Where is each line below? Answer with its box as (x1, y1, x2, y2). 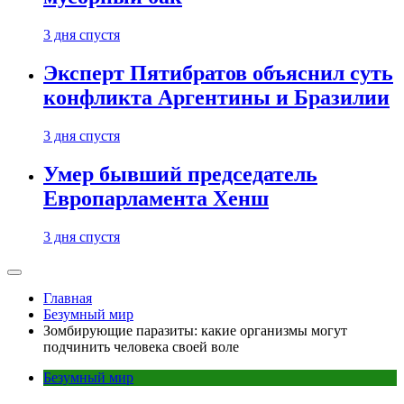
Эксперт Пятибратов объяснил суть (43, 61, 393, 86)
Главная (43, 290, 92, 306)
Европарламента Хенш (43, 187, 269, 211)
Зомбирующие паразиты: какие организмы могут (43, 323, 347, 338)
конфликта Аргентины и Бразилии (43, 86, 390, 110)
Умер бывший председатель (43, 162, 317, 187)
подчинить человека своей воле (43, 339, 239, 354)
